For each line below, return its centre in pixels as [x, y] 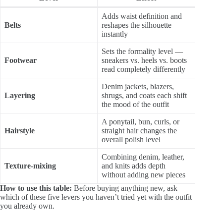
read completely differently [143, 69]
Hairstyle [20, 131]
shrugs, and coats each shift [144, 96]
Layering [20, 96]
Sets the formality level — [142, 52]
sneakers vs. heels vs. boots [144, 60]
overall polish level [131, 140]
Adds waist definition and [142, 16]
